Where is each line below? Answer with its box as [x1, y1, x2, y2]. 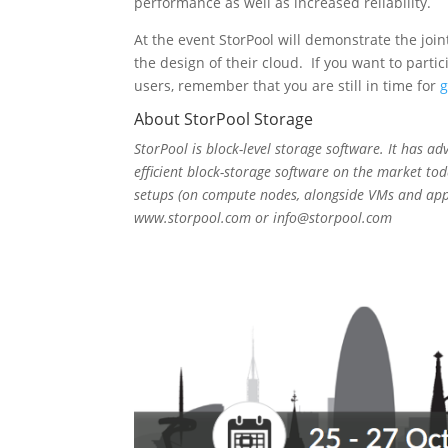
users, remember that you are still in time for [134, 76, 441, 96]
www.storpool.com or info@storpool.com [134, 208, 393, 228]
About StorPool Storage [134, 108, 314, 131]
